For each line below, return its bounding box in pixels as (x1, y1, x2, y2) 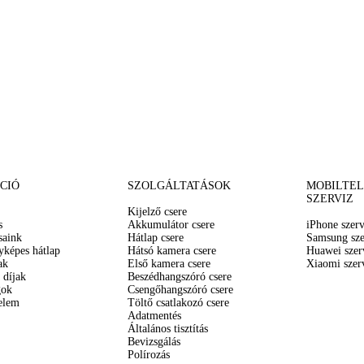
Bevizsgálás (127, 336, 180, 348)
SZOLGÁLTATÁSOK (127, 180, 231, 192)
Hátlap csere (127, 232, 184, 244)
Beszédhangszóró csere (127, 271, 232, 283)
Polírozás (127, 349, 170, 361)
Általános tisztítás (127, 323, 208, 335)
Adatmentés (127, 310, 181, 322)
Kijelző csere (127, 206, 187, 218)
